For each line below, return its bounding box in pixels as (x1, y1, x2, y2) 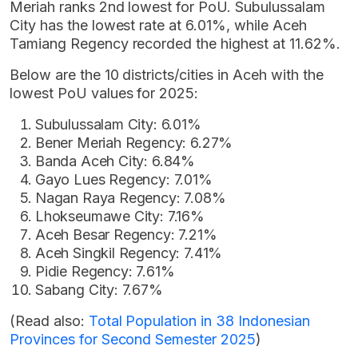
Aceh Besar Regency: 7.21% (35, 226, 217, 244)
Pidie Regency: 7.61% (35, 263, 175, 280)
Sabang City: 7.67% (35, 281, 163, 299)
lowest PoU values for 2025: (10, 85, 199, 102)
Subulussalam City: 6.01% (35, 116, 201, 133)
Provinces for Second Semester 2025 (10, 331, 256, 348)
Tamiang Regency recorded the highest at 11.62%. (10, 35, 340, 53)
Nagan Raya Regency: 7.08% (35, 189, 226, 207)
